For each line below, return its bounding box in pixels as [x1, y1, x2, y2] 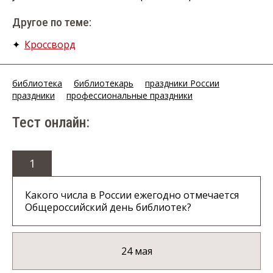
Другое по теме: [12, 15, 91, 30]
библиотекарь [74, 77, 133, 90]
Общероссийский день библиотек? [25, 200, 191, 214]
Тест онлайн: [12, 114, 90, 132]
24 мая [121, 244, 152, 258]
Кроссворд [24, 38, 76, 52]
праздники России [145, 77, 219, 90]
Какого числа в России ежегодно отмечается [25, 188, 239, 202]
